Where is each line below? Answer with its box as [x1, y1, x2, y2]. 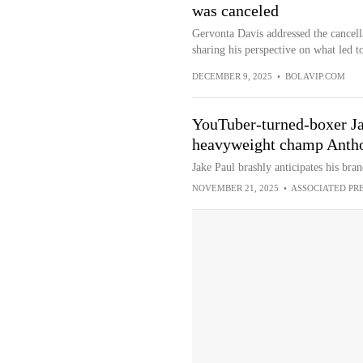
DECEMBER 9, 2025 [191, 71, 272, 81]
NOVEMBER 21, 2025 [191, 183, 279, 193]
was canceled [191, 2, 279, 19]
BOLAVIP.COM [284, 71, 345, 81]
